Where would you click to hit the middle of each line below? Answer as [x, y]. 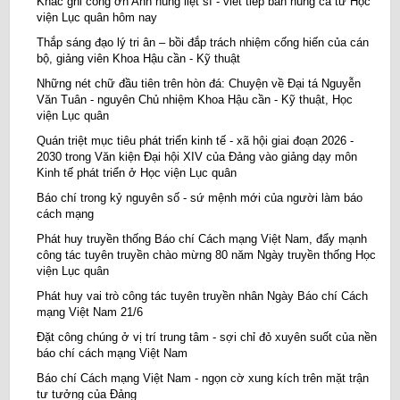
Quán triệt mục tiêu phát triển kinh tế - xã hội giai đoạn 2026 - [195, 141]
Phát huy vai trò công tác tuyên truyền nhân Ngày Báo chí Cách [202, 296]
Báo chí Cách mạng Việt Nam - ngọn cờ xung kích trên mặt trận [203, 379]
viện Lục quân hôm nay [97, 18]
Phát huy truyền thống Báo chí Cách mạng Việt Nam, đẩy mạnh [202, 239]
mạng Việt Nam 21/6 [90, 312]
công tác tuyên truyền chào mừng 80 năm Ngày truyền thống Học [206, 255]
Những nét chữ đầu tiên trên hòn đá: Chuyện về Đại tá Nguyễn [199, 84]
